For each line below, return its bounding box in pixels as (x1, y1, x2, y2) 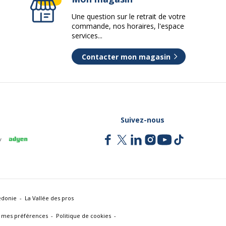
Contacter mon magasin (82, 51, 171, 62)
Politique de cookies (56, 212, 111, 219)
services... (72, 31, 102, 40)
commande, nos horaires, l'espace (72, 21, 184, 31)
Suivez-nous (120, 115, 164, 125)
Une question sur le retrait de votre (72, 12, 186, 21)
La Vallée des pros (25, 194, 74, 202)
